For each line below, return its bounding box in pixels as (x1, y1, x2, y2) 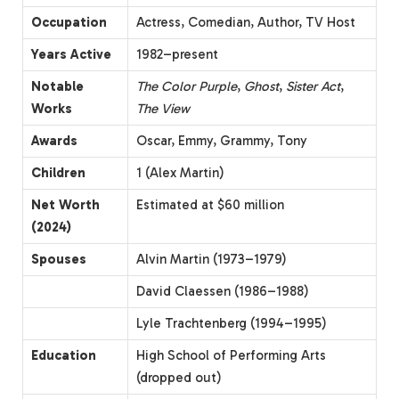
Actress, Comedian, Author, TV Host (136, 13, 355, 30)
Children (31, 164, 85, 181)
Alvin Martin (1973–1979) (136, 250, 287, 267)
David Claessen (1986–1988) (136, 282, 309, 299)
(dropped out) (136, 369, 222, 386)
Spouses (31, 250, 86, 267)
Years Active (31, 45, 111, 62)
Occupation (31, 13, 107, 30)
